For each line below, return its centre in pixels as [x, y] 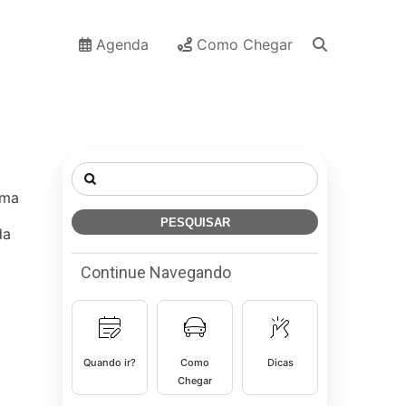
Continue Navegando [156, 272]
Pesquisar [104, 170]
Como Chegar [242, 44]
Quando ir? [110, 362]
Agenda [120, 44]
